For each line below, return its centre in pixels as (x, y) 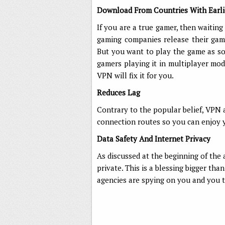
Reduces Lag (119, 93)
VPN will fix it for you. (135, 76)
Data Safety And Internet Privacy (154, 139)
